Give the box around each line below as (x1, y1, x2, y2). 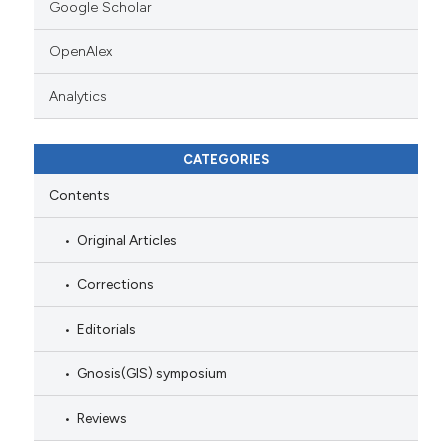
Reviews (76, 409, 127, 426)
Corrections (76, 276, 154, 293)
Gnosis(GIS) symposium (76, 365, 227, 382)
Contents (48, 187, 110, 204)
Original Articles (76, 231, 177, 248)
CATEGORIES (182, 152, 269, 168)
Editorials (76, 320, 136, 337)
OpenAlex (48, 43, 112, 61)
